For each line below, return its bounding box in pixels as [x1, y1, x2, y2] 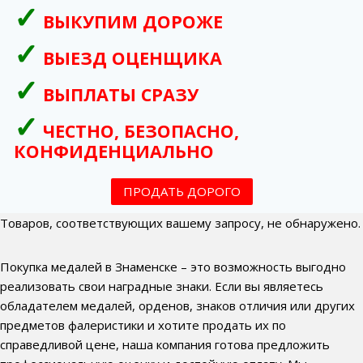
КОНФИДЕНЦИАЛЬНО [14, 139, 214, 163]
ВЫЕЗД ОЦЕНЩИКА [43, 46, 222, 70]
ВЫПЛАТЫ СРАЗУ [43, 83, 199, 106]
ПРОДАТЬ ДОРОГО [122, 183, 241, 199]
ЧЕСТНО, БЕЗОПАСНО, [43, 119, 239, 143]
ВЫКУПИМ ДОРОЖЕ [43, 10, 223, 33]
